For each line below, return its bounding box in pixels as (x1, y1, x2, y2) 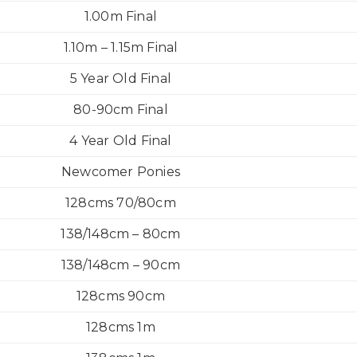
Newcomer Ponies (61, 164, 180, 179)
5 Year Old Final (69, 71, 172, 86)
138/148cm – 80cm (61, 226, 181, 241)
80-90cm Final (73, 102, 168, 117)
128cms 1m (86, 320, 155, 335)
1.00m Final (84, 9, 158, 24)
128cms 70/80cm (65, 195, 176, 210)
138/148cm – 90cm (61, 257, 181, 273)
